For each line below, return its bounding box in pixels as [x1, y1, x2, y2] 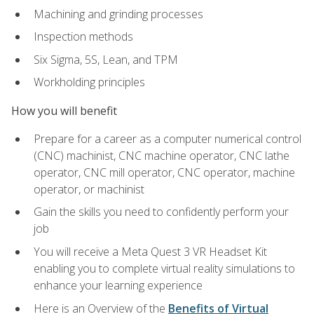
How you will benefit [11, 102, 117, 118]
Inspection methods [34, 29, 133, 45]
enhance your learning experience [34, 278, 203, 294]
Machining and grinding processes [34, 6, 203, 22]
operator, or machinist [34, 181, 144, 197]
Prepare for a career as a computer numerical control [34, 130, 301, 146]
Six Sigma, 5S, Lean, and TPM [34, 51, 178, 67]
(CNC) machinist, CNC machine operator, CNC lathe [34, 147, 289, 163]
